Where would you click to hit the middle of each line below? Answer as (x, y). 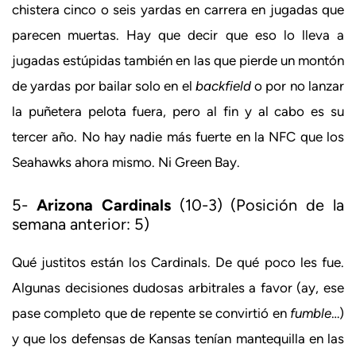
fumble (311, 313)
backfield (223, 86)
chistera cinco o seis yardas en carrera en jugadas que (178, 10)
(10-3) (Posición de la (257, 205)
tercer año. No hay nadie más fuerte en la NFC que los (178, 137)
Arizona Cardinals (103, 205)
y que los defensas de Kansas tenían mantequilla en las (178, 338)
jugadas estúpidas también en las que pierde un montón (178, 61)
